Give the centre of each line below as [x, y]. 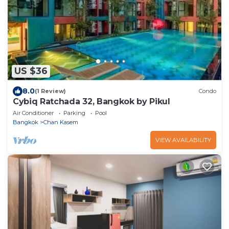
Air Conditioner [33, 113]
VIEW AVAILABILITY [183, 140]
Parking [74, 113]
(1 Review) [50, 91]
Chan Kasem [61, 122]
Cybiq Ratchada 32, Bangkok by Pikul [91, 101]
